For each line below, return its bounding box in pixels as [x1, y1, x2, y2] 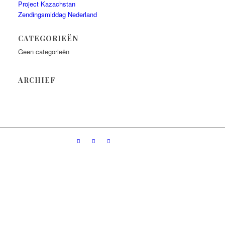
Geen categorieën [18, 47, 70, 56]
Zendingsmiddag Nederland [18, 10, 97, 19]
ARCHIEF [18, 75, 56, 85]
